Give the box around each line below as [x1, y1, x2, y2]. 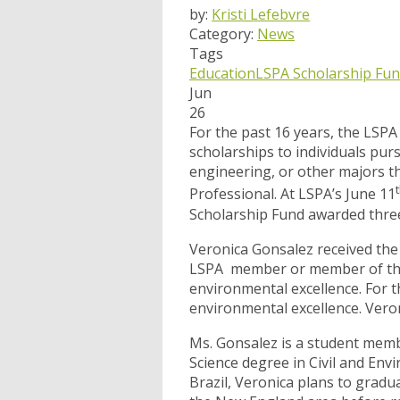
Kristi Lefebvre [212, 4, 310, 25]
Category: [189, 24, 257, 45]
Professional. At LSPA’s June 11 [189, 184, 396, 204]
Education [189, 63, 255, 84]
